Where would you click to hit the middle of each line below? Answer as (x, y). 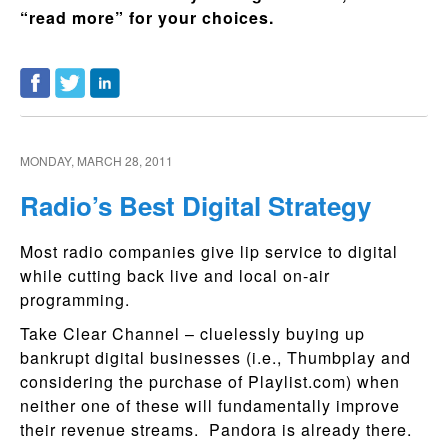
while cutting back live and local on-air (175, 275)
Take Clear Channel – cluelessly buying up (192, 333)
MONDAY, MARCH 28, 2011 (96, 160)
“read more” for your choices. (149, 17)
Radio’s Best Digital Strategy (195, 205)
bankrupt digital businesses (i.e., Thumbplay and (215, 357)
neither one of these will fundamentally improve (210, 405)
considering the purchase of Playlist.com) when (210, 381)
